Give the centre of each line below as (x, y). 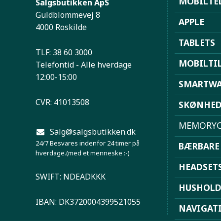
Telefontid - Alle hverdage (84, 65)
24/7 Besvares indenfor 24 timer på (88, 143)
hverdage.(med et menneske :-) (83, 153)
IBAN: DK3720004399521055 (88, 202)
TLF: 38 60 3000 (64, 53)
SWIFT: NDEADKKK (71, 177)
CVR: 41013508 (62, 102)
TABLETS (197, 43)
